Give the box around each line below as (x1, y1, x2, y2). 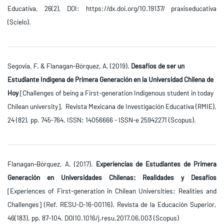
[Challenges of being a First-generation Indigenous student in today (18, 88, 213, 97)
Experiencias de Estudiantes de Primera (95, 159, 217, 168)
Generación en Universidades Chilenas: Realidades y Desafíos (7, 173, 216, 182)
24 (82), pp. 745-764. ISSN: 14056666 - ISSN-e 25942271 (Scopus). (7, 115, 196, 124)
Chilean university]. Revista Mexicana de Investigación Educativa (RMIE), (7, 102, 216, 111)
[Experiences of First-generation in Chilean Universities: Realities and (7, 186, 216, 195)
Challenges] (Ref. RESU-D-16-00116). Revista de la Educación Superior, (7, 200, 216, 209)
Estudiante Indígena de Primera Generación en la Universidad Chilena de (7, 75, 213, 84)
